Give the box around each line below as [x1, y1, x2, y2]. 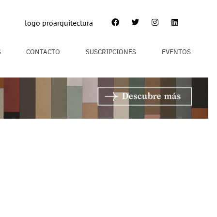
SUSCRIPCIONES [86, 47, 137, 56]
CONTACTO [26, 47, 61, 56]
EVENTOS [161, 47, 191, 56]
